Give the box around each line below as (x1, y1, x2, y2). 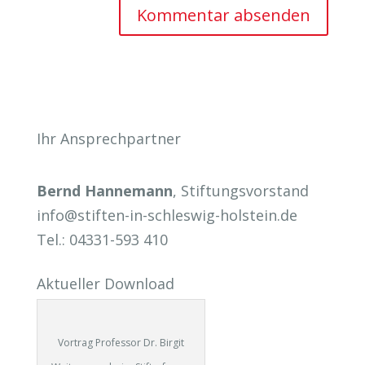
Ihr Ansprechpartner (36, 129, 181, 149)
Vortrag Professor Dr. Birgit (57, 336, 184, 350)
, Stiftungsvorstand (172, 181, 309, 201)
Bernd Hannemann (36, 181, 173, 201)
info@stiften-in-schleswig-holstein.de (36, 205, 297, 226)
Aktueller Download (36, 274, 174, 294)
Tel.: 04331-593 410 (36, 230, 168, 250)
